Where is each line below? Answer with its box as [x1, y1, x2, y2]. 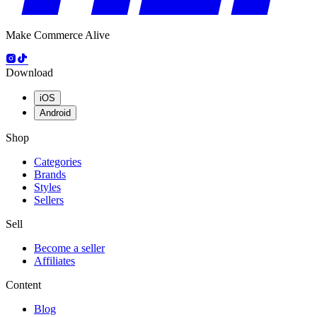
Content [6, 278, 41, 291]
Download [6, 66, 53, 79]
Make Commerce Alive [6, 28, 110, 41]
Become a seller [34, 241, 105, 254]
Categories [34, 155, 81, 168]
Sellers [34, 193, 64, 206]
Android [40, 107, 71, 118]
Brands [34, 168, 66, 180]
